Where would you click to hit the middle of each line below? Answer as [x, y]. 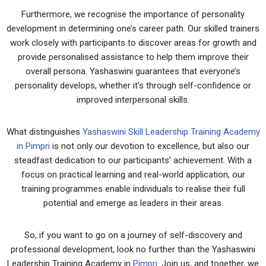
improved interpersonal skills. [133, 100]
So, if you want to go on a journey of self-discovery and [133, 235]
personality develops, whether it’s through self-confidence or [133, 85]
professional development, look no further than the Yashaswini [133, 249]
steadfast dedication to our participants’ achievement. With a [133, 160]
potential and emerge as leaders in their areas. [133, 203]
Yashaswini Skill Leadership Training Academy [171, 132]
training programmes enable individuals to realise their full [133, 189]
